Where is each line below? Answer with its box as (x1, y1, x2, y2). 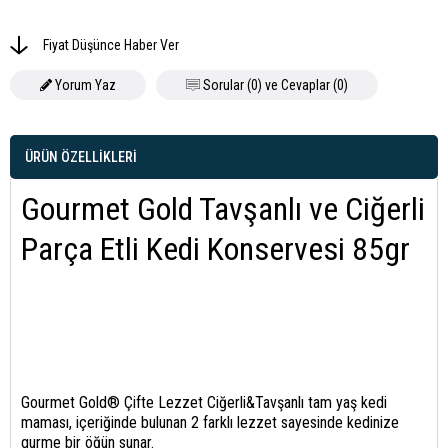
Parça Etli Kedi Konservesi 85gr (21, 229, 410, 268)
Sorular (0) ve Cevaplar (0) (203, 76, 349, 93)
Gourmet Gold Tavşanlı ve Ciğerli (21, 189, 425, 228)
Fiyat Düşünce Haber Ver (43, 36, 180, 53)
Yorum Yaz (55, 76, 117, 93)
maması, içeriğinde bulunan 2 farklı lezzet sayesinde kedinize (21, 412, 399, 432)
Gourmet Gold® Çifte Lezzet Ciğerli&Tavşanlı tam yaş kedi (21, 392, 387, 412)
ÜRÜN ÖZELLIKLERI (25, 148, 137, 165)
